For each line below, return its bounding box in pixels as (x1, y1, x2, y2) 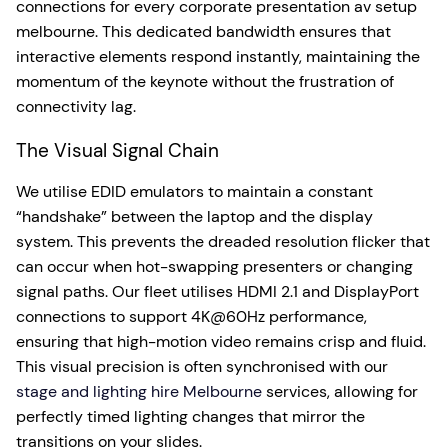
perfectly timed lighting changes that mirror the (16, 406, 365, 427)
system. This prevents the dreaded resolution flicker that (16, 231, 430, 252)
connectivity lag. (16, 96, 136, 117)
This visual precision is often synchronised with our (16, 356, 388, 377)
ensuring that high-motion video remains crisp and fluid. (16, 331, 426, 352)
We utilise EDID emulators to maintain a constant (16, 181, 373, 202)
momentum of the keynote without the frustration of (16, 71, 394, 92)
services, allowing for (262, 381, 418, 402)
